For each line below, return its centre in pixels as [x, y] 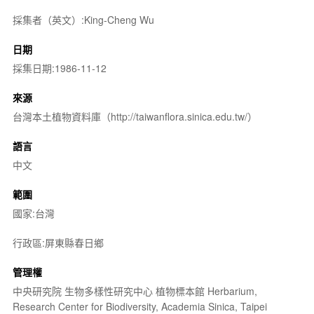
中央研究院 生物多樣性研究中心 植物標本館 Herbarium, [135, 291]
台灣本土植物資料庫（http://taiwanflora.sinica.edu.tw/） [135, 116]
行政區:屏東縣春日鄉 [58, 242]
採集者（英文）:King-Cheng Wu [83, 19]
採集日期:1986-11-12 [59, 68]
